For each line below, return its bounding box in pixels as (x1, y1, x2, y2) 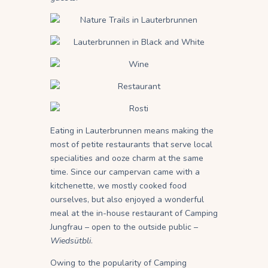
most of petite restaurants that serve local (50, 139, 212, 151)
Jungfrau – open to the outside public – (50, 221, 198, 233)
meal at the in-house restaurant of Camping (50, 208, 218, 220)
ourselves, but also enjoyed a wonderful (50, 194, 204, 206)
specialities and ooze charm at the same (50, 153, 203, 165)
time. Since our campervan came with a (50, 166, 200, 178)
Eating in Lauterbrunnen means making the (50, 125, 214, 137)
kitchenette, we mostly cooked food (50, 180, 187, 192)
